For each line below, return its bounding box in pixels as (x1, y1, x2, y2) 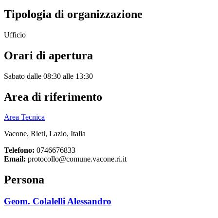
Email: (4, 155, 26, 163)
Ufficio (4, 30, 26, 39)
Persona (4, 173, 44, 186)
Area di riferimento (4, 90, 102, 103)
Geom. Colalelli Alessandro (4, 196, 111, 207)
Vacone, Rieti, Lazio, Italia (4, 129, 86, 138)
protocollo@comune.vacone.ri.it (26, 155, 127, 163)
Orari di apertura (4, 49, 93, 62)
